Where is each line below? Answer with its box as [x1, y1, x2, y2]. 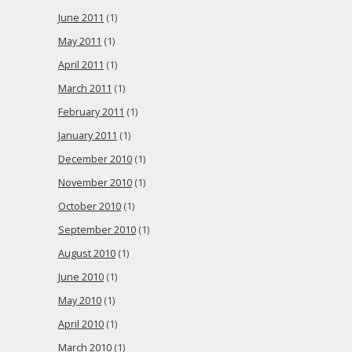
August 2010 [58, 247, 115, 260]
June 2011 [58, 11, 104, 24]
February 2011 [58, 105, 124, 119]
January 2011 [58, 129, 117, 142]
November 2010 [58, 176, 132, 189]
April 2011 [58, 58, 104, 71]
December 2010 [58, 152, 132, 166]
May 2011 [58, 35, 101, 48]
